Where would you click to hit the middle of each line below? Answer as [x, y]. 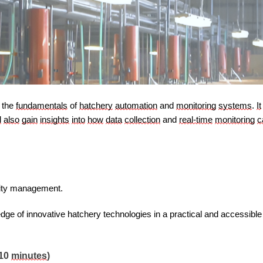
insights [55, 119]
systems [235, 105]
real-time [196, 119]
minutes [29, 255]
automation [136, 105]
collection [142, 119]
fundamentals [42, 105]
